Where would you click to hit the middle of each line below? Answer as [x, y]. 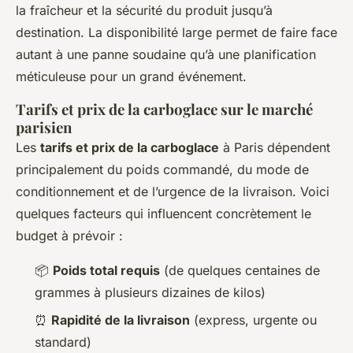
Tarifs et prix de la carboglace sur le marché [164, 110]
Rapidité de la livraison [121, 320]
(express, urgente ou [253, 320]
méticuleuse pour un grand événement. [131, 77]
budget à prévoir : [69, 236]
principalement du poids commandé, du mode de [162, 170]
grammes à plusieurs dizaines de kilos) [150, 293]
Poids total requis [106, 271]
